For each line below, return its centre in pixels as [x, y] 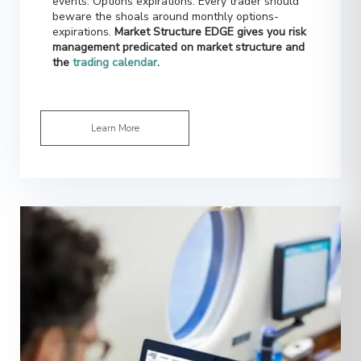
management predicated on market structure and [178, 19]
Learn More [115, 100]
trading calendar [113, 34]
